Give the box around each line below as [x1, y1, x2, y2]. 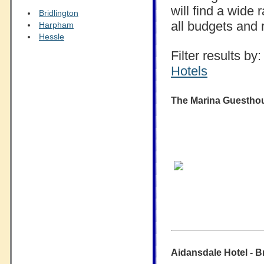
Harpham [39, 20, 74, 29]
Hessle [39, 32, 64, 41]
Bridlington [39, 8, 78, 18]
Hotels [171, 64, 207, 78]
